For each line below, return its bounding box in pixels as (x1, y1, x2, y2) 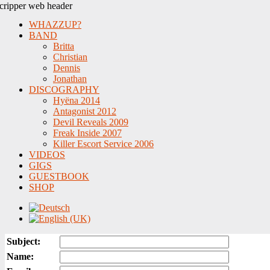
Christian (53, 52, 87, 62)
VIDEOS (29, 149, 65, 160)
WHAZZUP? (29, 19, 81, 30)
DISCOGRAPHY (29, 84, 99, 95)
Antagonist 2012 (53, 106, 116, 116)
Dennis (53, 63, 80, 73)
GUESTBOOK (29, 171, 89, 181)
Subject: (7, 236, 40, 246)
